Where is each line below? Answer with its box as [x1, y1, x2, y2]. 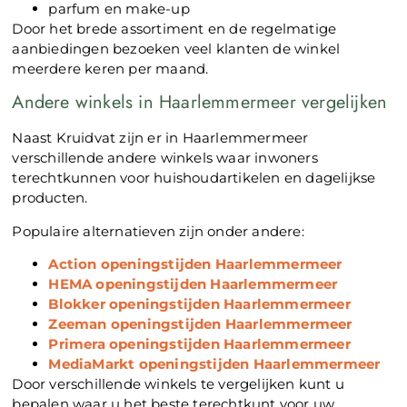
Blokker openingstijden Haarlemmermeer [48, 294, 351, 313]
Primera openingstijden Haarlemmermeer [48, 334, 351, 352]
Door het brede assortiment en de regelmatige [12, 19, 337, 37]
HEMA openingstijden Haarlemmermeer [48, 274, 338, 293]
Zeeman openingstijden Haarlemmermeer [48, 314, 352, 333]
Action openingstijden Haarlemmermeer [48, 254, 342, 273]
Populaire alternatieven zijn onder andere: [12, 222, 304, 240]
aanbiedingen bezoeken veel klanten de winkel [12, 39, 341, 57]
